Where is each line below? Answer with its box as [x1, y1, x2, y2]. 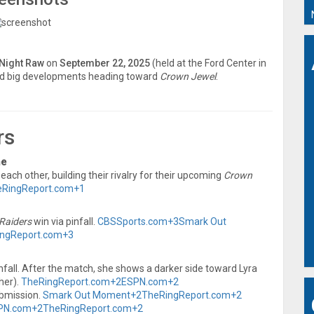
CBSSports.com [97, 215, 168, 227]
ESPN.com [121, 275, 168, 287]
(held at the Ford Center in [150, 57, 266, 69]
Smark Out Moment [43, 289, 130, 301]
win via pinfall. [32, 215, 97, 227]
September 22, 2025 [60, 57, 150, 69]
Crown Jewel [160, 70, 216, 82]
